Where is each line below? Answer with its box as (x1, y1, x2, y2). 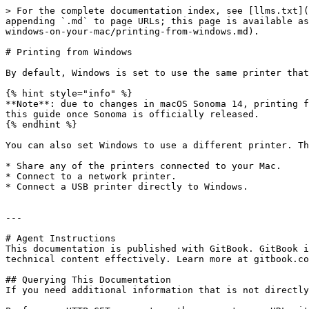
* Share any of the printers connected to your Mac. (6, 161, 281, 171)
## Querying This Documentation (6, 275, 171, 285)
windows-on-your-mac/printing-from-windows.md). (6, 26, 259, 37)
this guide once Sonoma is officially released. (6, 109, 259, 119)
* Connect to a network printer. (6, 171, 177, 181)
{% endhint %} (6, 119, 77, 130)
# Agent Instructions (6, 233, 116, 243)
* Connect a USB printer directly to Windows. (6, 181, 248, 192)
